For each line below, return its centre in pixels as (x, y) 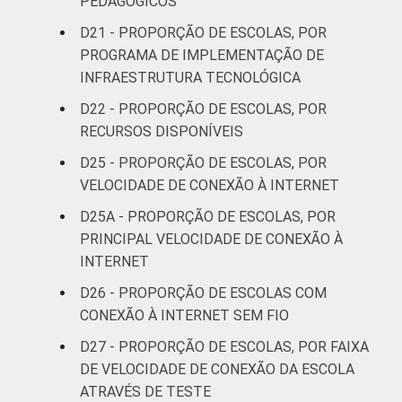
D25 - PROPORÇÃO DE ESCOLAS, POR (203, 162)
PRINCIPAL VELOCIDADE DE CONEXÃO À (211, 239)
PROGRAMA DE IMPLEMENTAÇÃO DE (202, 55)
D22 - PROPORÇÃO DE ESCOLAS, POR (203, 109)
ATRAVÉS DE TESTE (145, 391)
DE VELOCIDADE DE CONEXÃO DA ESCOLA (217, 369)
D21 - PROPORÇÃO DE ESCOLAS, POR (203, 32)
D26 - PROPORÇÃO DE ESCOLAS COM (203, 293)
